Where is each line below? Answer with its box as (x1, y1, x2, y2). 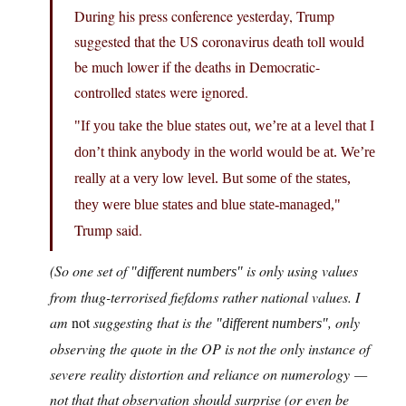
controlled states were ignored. (74, 82, 248, 102)
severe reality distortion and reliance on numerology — (50, 364, 367, 384)
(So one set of (50, 261, 130, 281)
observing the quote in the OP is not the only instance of (50, 339, 370, 359)
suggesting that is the (90, 313, 216, 333)
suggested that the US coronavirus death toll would (74, 32, 364, 52)
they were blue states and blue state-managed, (74, 197, 334, 213)
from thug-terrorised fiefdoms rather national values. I (50, 287, 360, 307)
